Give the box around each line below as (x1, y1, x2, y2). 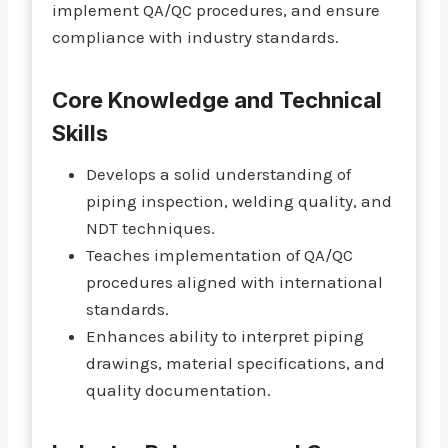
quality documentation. (86, 380, 271, 400)
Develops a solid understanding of (86, 164, 351, 184)
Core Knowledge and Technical (52, 87, 382, 113)
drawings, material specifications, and (86, 353, 385, 373)
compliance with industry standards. (52, 27, 339, 47)
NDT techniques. (86, 218, 215, 238)
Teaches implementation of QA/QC (86, 245, 353, 265)
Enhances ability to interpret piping (86, 326, 364, 346)
